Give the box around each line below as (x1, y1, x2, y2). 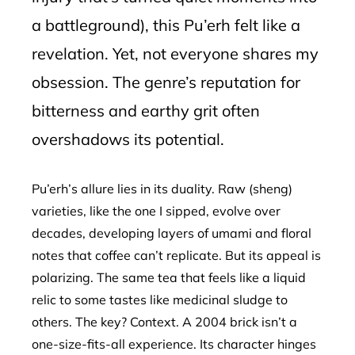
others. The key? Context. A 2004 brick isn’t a (32, 313, 297, 330)
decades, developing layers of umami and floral (32, 224, 311, 241)
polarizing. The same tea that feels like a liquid (32, 269, 306, 285)
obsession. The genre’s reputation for (32, 71, 300, 92)
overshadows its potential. (32, 128, 224, 149)
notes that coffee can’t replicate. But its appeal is (32, 246, 321, 263)
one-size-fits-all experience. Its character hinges (32, 335, 316, 352)
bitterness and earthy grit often (32, 100, 260, 120)
